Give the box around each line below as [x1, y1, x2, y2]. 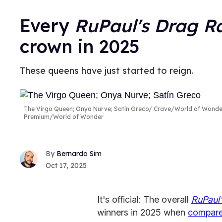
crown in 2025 [20, 35, 140, 57]
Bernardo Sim [56, 149, 102, 158]
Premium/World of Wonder [24, 113, 104, 121]
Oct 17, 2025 [46, 161, 87, 170]
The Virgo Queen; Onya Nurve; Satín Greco [24, 105, 149, 113]
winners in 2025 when [97, 207, 188, 218]
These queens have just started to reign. [20, 65, 193, 76]
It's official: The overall [97, 194, 191, 205]
